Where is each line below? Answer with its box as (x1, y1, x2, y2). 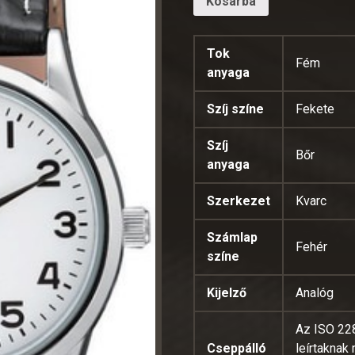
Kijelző (207, 284, 247, 300)
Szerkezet (207, 193, 271, 208)
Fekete (296, 101, 335, 116)
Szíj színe (207, 101, 265, 116)
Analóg (296, 284, 334, 300)
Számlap (207, 229, 258, 245)
